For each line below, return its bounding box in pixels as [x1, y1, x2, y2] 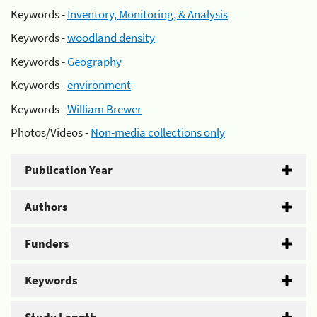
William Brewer [67, 100, 142, 117]
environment [67, 77, 131, 93]
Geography [67, 53, 122, 69]
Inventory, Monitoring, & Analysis [67, 6, 228, 22]
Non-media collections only [91, 125, 225, 140]
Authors [25, 199, 68, 214]
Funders [25, 236, 69, 251]
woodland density [67, 30, 155, 45]
